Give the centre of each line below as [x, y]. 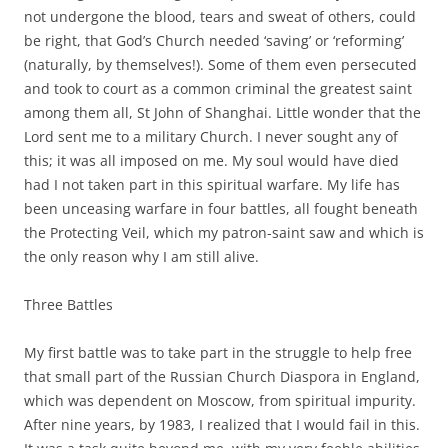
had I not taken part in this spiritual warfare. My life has [212, 184]
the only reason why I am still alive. [141, 256]
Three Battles [68, 304]
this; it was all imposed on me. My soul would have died [211, 160]
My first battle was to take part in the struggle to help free [218, 352]
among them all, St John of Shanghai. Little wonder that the [222, 112]
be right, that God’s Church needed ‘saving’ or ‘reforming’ [214, 40]
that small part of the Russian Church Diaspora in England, [222, 376]
